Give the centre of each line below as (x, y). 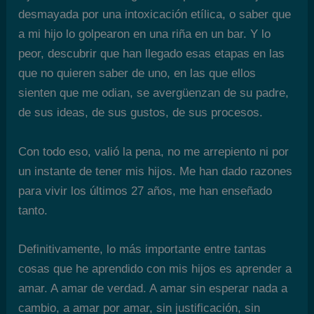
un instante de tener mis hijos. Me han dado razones (156, 171)
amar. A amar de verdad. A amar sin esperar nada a (153, 288)
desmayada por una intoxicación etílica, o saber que (155, 15)
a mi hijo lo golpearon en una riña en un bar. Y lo (145, 34)
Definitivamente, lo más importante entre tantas (143, 249)
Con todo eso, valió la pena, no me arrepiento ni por (154, 151)
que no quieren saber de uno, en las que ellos (137, 74)
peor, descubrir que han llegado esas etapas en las (152, 54)
